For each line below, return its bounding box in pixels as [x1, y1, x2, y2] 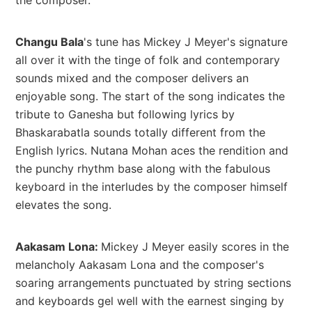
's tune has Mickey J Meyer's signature [84, 34, 288, 49]
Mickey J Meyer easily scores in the [101, 239, 289, 253]
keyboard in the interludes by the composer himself [15, 179, 288, 194]
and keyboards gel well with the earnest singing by [15, 293, 284, 308]
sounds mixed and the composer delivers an [15, 70, 249, 85]
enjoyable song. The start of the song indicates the [15, 88, 285, 103]
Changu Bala [15, 34, 84, 49]
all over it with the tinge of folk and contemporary [15, 52, 280, 67]
